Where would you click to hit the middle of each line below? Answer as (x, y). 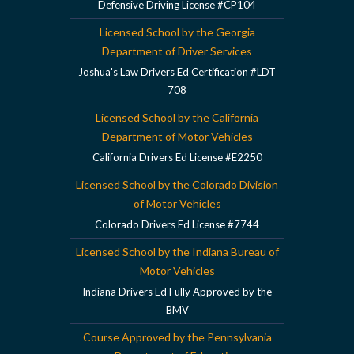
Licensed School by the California (177, 117)
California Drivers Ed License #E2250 (177, 157)
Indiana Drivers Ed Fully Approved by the (177, 291)
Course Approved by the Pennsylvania (177, 337)
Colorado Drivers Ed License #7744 (177, 224)
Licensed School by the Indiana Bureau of (177, 251)
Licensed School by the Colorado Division (177, 184)
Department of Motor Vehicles (177, 136)
